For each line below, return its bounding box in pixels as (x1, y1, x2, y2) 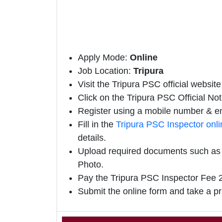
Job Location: (78, 66, 133, 76)
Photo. (78, 160, 104, 170)
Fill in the (78, 119, 116, 130)
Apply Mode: (78, 53, 130, 63)
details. (78, 133, 106, 143)
